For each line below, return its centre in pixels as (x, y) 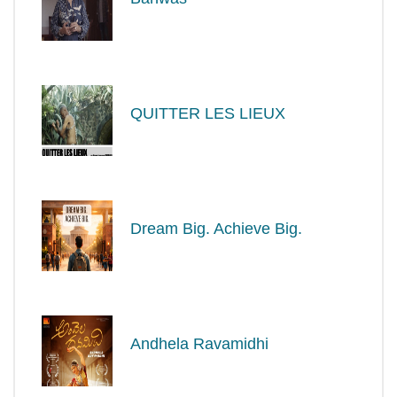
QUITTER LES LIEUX (208, 113)
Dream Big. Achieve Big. (216, 228)
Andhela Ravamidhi (199, 343)
